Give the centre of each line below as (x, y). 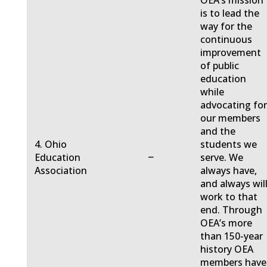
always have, (229, 171)
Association (61, 171)
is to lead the (230, 13)
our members (231, 118)
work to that (229, 197)
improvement (231, 53)
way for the (226, 27)
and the (218, 131)
